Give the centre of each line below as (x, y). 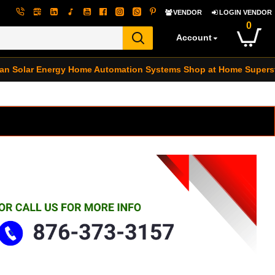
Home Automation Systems (125, 69)
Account (194, 37)
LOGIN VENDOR (246, 12)
